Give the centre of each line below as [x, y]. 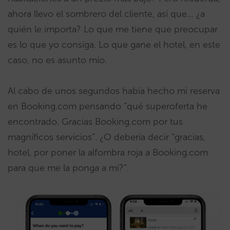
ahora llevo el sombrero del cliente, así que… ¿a [106, 14]
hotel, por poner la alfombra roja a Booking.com [108, 153]
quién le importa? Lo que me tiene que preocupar [113, 30]
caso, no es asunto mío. [57, 60]
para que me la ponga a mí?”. [68, 168]
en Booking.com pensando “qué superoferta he [108, 107]
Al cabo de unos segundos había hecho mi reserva [114, 91]
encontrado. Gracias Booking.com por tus [95, 122]
